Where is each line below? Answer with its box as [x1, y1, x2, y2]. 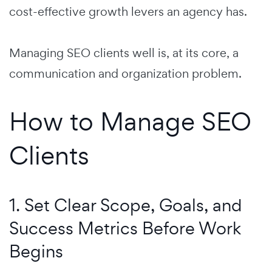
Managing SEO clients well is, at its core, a [9, 45, 239, 61]
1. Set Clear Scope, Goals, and [9, 194, 242, 217]
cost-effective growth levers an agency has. [9, 4, 247, 20]
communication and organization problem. [9, 66, 242, 82]
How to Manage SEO [9, 104, 251, 138]
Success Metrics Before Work [9, 217, 241, 240]
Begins [9, 240, 63, 263]
